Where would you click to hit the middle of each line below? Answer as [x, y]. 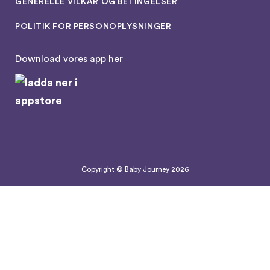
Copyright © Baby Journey [126, 169]
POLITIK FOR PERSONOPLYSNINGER [93, 26]
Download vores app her [69, 59]
